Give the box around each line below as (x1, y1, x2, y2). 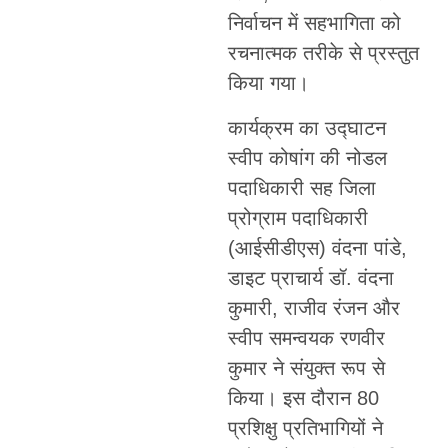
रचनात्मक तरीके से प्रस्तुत (227, 42, 419, 65)
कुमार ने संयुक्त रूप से (227, 356, 385, 379)
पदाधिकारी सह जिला (227, 176, 376, 199)
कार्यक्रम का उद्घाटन (227, 116, 386, 139)
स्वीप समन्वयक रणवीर (227, 326, 385, 349)
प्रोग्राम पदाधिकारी (227, 206, 368, 229)
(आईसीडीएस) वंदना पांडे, (227, 236, 407, 259)
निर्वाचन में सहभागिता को (227, 12, 401, 35)
